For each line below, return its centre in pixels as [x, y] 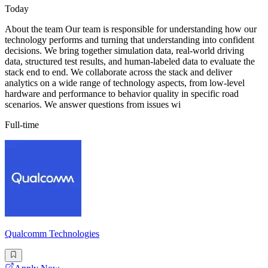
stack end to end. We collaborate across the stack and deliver [118, 72]
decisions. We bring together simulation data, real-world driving [124, 50]
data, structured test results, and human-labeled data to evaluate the [130, 61]
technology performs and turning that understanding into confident [130, 39]
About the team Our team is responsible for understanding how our [131, 29]
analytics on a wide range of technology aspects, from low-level [125, 83]
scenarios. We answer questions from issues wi [93, 104]
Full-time [22, 124]
